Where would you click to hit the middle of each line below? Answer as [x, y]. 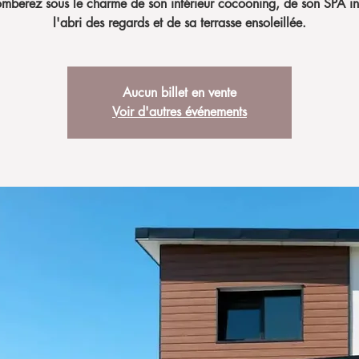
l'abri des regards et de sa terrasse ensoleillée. [179, 23]
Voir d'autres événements [179, 112]
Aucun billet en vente [179, 93]
